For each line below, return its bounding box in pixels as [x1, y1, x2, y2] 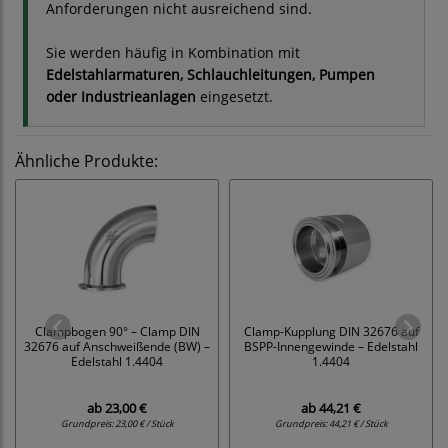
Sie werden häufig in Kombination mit [46, 43, 300, 63]
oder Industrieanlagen [46, 87, 196, 107]
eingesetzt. [196, 87, 273, 107]
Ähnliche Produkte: [15, 150, 158, 173]
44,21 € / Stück [328, 417, 388, 431]
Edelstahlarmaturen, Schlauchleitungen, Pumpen [46, 65, 375, 85]
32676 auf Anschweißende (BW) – [24, 338, 210, 355]
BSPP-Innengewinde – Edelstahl [244, 338, 418, 355]
